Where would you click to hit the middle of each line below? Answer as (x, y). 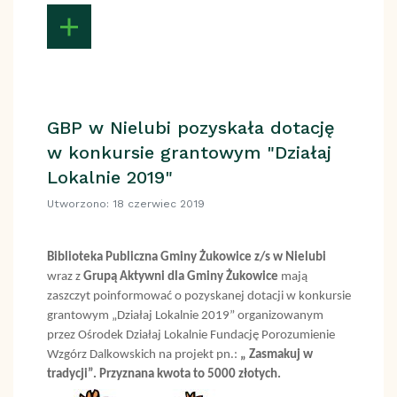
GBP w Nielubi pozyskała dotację (191, 127)
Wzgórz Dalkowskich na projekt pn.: (143, 354)
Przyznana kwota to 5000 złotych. (190, 374)
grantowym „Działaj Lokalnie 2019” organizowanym (185, 315)
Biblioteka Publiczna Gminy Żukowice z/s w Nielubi (186, 257)
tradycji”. (71, 374)
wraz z (65, 276)
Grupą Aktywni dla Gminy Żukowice (180, 276)
